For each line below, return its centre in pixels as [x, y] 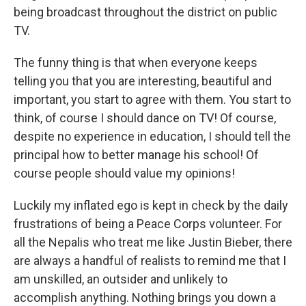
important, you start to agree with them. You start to [152, 100]
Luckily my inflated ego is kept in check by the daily [151, 206]
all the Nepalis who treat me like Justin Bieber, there [153, 242]
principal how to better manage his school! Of [136, 155]
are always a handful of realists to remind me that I [150, 261]
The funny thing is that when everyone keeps [136, 63]
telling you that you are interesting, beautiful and [143, 81]
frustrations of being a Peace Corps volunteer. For [148, 224]
